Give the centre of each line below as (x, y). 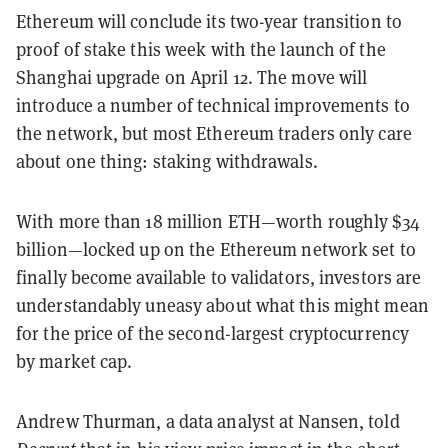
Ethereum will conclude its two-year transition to (209, 21)
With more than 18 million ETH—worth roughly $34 (218, 221)
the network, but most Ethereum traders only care (214, 133)
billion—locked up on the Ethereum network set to (216, 249)
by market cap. (74, 361)
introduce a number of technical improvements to (213, 105)
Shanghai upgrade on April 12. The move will (192, 77)
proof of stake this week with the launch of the (201, 49)
